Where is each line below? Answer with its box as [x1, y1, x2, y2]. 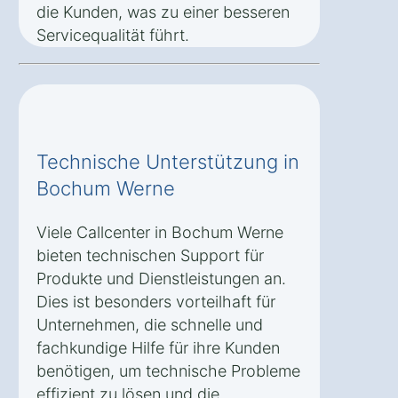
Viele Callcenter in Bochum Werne [36, 222, 283, 242]
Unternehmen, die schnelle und [36, 314, 263, 334]
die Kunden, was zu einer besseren [36, 2, 290, 21]
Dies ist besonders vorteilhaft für [36, 291, 275, 311]
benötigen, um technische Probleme [36, 361, 300, 380]
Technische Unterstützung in [36, 149, 299, 173]
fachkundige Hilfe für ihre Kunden [36, 338, 280, 357]
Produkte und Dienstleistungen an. [36, 268, 286, 288]
